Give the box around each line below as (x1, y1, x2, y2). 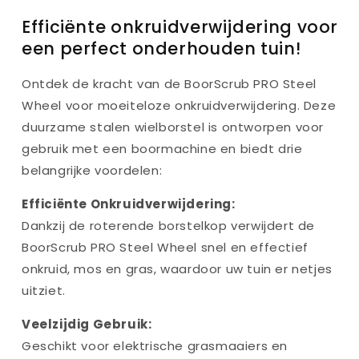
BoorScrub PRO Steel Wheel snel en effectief (22, 239, 309, 256)
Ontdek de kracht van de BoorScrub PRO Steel (22, 75, 317, 93)
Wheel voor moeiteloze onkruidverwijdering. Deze (22, 97, 337, 115)
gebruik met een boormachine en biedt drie (22, 140, 303, 158)
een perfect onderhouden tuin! (22, 36, 301, 60)
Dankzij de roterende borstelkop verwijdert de (22, 217, 316, 235)
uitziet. (22, 282, 66, 300)
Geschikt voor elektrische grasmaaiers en (22, 337, 288, 355)
